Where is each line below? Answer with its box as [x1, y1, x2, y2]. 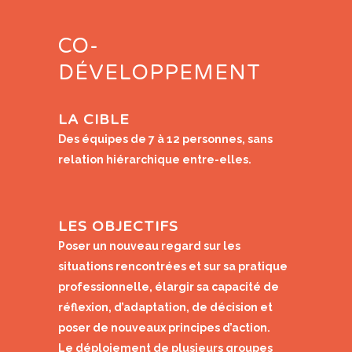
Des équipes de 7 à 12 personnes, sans [58, 133, 273, 146]
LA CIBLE [58, 111, 130, 129]
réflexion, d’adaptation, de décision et [58, 301, 273, 314]
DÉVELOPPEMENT [58, 60, 261, 86]
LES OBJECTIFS [58, 218, 178, 236]
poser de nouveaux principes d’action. [58, 321, 270, 335]
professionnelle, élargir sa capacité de [58, 280, 279, 294]
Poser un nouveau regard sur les [58, 240, 240, 253]
